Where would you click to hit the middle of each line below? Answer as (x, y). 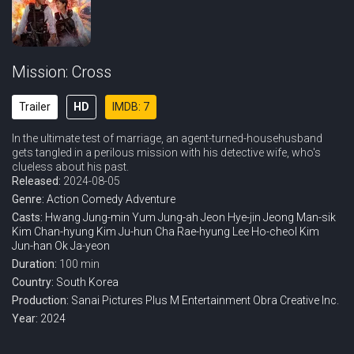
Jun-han (32, 246)
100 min (79, 264)
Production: (41, 300)
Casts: (28, 217)
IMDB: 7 (131, 107)
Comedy (102, 199)
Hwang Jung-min (87, 217)
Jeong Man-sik (299, 217)
